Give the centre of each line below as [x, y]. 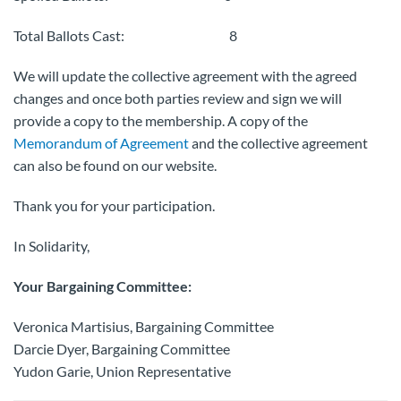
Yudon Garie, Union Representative [122, 371]
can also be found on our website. [115, 165]
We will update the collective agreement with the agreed [185, 76]
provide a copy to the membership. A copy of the [161, 120]
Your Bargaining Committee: [102, 286]
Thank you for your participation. [114, 205]
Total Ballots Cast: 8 [125, 35]
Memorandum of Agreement [101, 143]
